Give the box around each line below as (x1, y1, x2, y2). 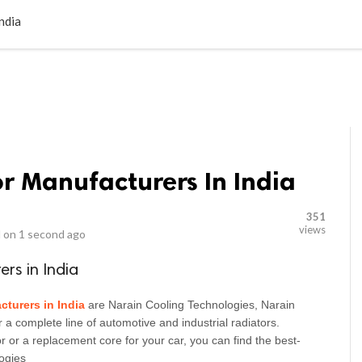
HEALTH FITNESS (196, 4, 285, 19)
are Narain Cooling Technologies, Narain (88, 298, 295, 311)
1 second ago (19, 227, 86, 241)
